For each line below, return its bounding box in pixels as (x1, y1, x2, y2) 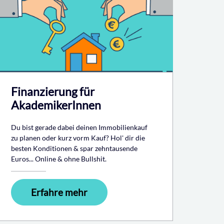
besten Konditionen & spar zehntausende (11, 143, 137, 152)
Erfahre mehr (31, 186, 87, 198)
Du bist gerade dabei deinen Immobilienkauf (11, 122, 147, 131)
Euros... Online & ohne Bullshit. (11, 154, 106, 163)
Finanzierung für (11, 84, 94, 98)
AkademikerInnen (11, 97, 101, 112)
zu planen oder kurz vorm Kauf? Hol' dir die (11, 133, 145, 142)
